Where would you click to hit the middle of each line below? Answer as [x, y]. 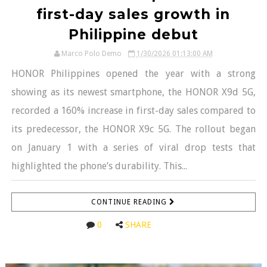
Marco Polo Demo [91, 53]
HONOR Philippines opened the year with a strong [133, 73]
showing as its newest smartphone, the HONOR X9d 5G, [133, 92]
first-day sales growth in [133, 14]
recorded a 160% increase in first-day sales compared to [133, 110]
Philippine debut [133, 34]
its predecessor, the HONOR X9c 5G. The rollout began [133, 129]
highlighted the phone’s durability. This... [99, 166]
